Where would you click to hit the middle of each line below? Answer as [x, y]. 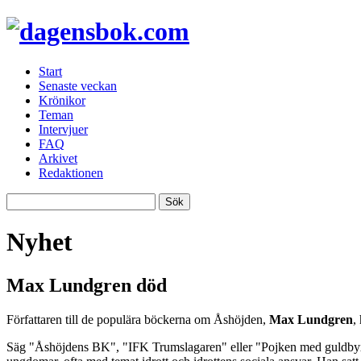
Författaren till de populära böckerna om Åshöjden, [138, 319]
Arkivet [58, 158]
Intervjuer [63, 129]
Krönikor [62, 100]
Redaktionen [71, 172]
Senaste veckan [78, 85]
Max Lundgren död [87, 285]
